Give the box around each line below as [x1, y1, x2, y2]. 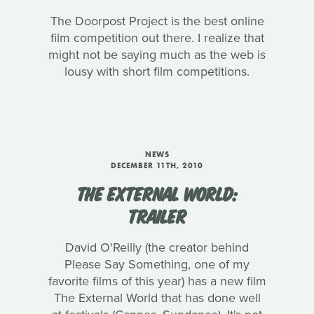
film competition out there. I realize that [50, 30, 264, 46]
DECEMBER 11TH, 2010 [111, 161, 203, 170]
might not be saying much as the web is [48, 47, 266, 62]
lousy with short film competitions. [64, 64, 250, 79]
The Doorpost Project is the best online [50, 13, 264, 29]
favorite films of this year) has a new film [48, 273, 266, 289]
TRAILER [128, 205, 186, 226]
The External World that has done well [53, 290, 261, 306]
